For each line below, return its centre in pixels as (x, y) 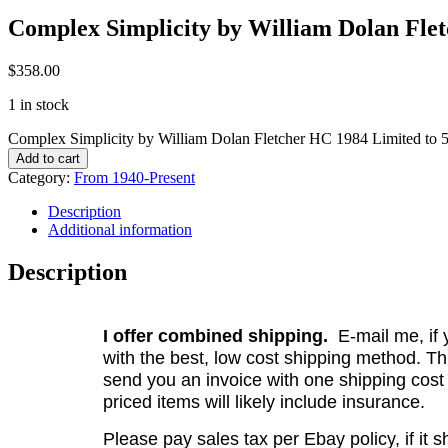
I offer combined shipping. (215, 336)
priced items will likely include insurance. (263, 402)
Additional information (120, 229)
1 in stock (38, 104)
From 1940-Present (134, 177)
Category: (41, 177)
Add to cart (48, 158)
